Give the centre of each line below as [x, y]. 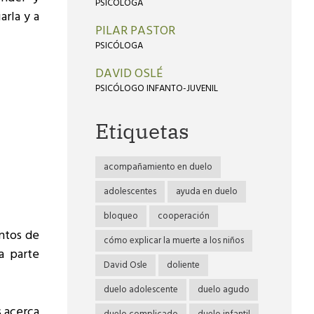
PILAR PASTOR [135, 31]
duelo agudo [224, 290]
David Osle [125, 265]
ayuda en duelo [207, 192]
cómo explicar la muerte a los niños [174, 241]
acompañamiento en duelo [158, 167]
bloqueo [121, 216]
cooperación [184, 216]
